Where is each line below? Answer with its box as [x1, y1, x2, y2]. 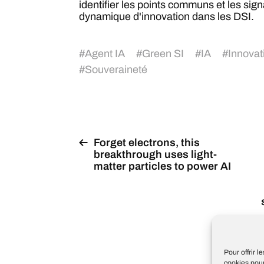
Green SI [142, 48, 184, 60]
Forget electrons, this [94, 137, 200, 148]
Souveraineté [85, 64, 147, 75]
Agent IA [85, 48, 125, 60]
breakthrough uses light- [94, 148, 217, 160]
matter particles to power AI [94, 160, 231, 172]
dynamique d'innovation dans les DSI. [79, 11, 254, 22]
